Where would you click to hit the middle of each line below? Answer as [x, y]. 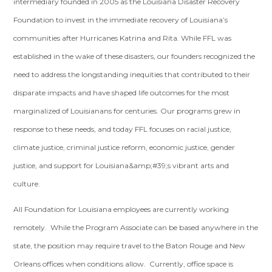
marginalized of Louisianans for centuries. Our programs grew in [127, 111]
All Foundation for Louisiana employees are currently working [121, 209]
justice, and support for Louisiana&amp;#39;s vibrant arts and [121, 165]
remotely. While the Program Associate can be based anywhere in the [136, 227]
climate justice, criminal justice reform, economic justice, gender [124, 147]
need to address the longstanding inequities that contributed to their [132, 74]
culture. [28, 184]
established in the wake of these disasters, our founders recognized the [134, 56]
